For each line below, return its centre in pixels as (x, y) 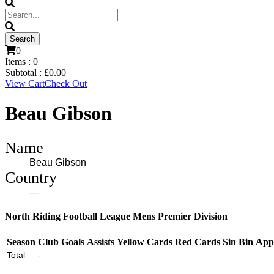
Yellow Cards (145, 242)
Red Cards (198, 242)
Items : (19, 61)
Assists (101, 242)
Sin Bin (238, 242)
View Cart (25, 83)
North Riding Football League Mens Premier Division (116, 217)
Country (31, 177)
